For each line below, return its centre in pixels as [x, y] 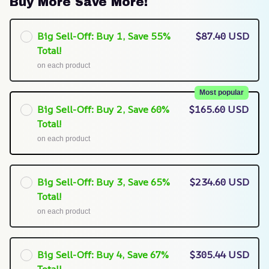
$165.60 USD [219, 109]
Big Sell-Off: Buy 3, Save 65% [103, 182]
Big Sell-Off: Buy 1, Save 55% [103, 36]
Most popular [222, 92]
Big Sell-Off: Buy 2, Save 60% [103, 109]
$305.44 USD [219, 255]
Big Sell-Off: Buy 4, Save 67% [102, 255]
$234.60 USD [219, 182]
